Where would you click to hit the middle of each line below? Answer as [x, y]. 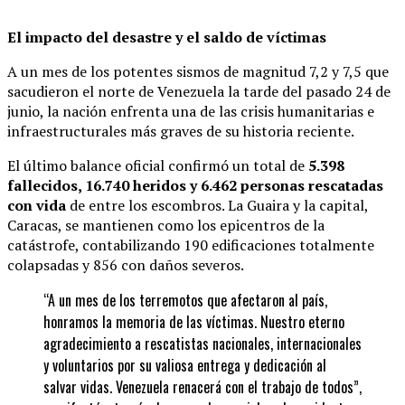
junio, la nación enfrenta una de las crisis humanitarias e [191, 112]
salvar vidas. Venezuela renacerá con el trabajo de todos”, [202, 387]
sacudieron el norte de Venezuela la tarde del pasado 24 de [199, 92]
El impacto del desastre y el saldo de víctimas [167, 38]
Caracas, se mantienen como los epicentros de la [166, 226]
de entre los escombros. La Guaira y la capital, [217, 206]
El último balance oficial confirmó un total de [158, 166]
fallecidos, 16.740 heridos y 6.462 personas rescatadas [195, 186]
